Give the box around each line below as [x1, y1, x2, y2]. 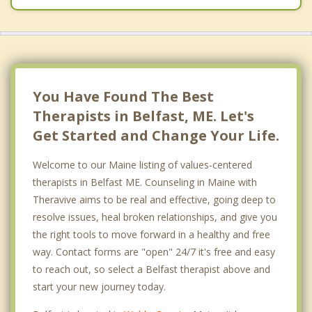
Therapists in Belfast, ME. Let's [33, 106, 254, 125]
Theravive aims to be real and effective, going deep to [33, 192, 276, 206]
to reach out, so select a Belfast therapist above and [33, 262, 270, 276]
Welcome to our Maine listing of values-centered [33, 157, 252, 171]
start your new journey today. [33, 279, 166, 293]
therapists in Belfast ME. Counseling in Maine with [33, 175, 257, 189]
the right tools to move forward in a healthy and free [33, 227, 270, 241]
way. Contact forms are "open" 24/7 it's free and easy [33, 244, 275, 258]
